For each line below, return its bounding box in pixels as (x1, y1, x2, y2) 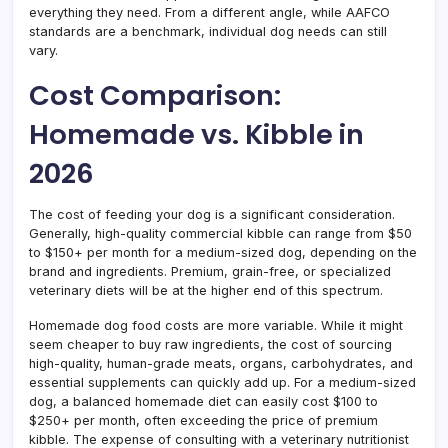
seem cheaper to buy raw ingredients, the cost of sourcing (29, 337, 392, 352)
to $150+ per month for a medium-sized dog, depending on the (29, 245, 417, 260)
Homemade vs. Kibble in (29, 115, 364, 154)
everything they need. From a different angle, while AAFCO (29, 5, 390, 20)
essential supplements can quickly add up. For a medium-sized (29, 375, 416, 390)
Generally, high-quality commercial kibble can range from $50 (29, 226, 412, 241)
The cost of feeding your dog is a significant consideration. (29, 207, 395, 222)
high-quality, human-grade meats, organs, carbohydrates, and (29, 356, 413, 371)
